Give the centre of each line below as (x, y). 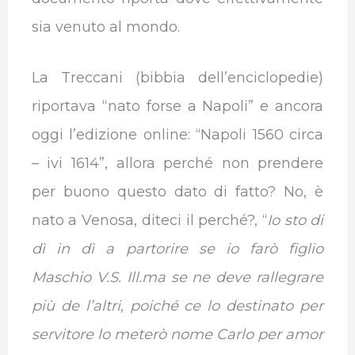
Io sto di (295, 221)
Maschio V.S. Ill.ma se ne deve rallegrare (177, 278)
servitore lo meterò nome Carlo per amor (177, 335)
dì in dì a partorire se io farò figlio (177, 249)
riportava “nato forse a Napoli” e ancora (177, 107)
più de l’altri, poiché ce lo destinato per (177, 306)
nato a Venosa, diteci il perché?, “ (149, 221)
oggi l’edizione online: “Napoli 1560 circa (177, 135)
